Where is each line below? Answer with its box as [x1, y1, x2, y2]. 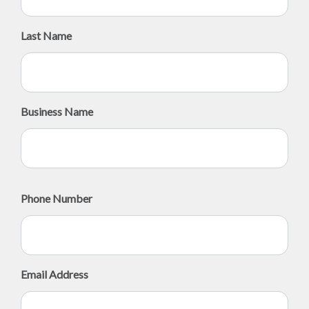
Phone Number [21, 192, 92, 205]
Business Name [21, 105, 93, 118]
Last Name [21, 29, 72, 42]
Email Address [21, 268, 88, 281]
